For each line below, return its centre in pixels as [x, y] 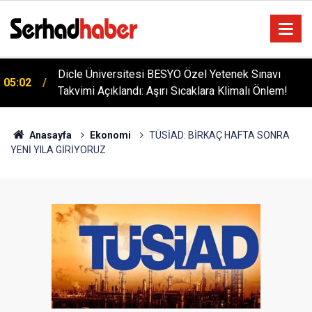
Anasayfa [49, 135]
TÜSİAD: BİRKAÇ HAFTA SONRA [219, 135]
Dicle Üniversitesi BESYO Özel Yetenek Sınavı [169, 74]
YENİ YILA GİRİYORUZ [58, 150]
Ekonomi [110, 135]
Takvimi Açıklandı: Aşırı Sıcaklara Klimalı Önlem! [173, 91]
